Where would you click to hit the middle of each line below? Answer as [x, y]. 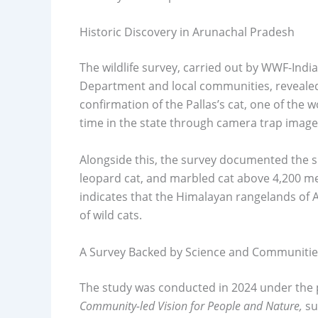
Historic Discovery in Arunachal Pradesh [187, 32]
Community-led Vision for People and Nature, [191, 306]
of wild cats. [111, 215]
